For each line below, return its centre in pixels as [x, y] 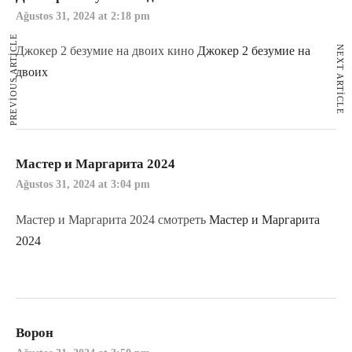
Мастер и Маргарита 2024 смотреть [112, 219]
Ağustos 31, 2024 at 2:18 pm [83, 16]
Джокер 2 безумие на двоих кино [106, 51]
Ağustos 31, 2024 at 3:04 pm [83, 185]
